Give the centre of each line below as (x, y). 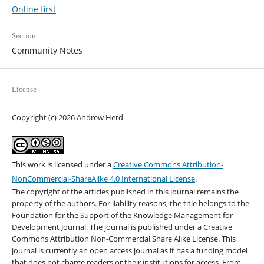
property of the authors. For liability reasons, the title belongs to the (130, 204)
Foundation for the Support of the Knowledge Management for (122, 215)
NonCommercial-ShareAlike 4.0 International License (103, 179)
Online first (34, 9)
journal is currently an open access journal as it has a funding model (129, 251)
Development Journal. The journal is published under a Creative (122, 227)
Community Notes (47, 51)
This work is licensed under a (62, 165)
